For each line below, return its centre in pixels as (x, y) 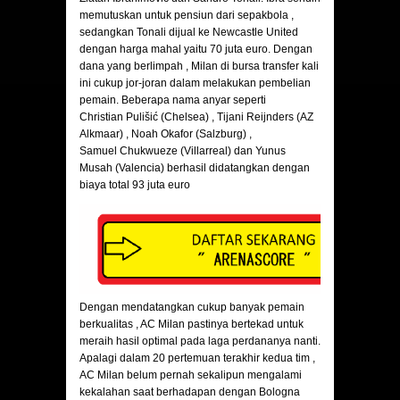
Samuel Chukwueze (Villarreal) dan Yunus (183, 151)
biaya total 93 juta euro (135, 185)
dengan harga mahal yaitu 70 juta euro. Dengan (196, 50)
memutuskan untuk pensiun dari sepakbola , (187, 16)
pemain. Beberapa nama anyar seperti (173, 100)
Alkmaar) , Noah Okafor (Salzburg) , (166, 134)
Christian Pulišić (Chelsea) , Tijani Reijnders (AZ (196, 117)
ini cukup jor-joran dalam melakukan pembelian (195, 83)
